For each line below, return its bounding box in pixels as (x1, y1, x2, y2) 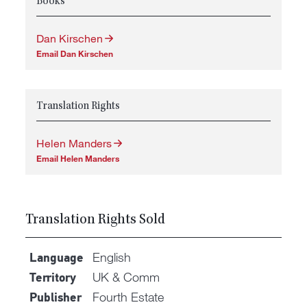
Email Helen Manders (36, 152, 120, 164)
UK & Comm (93, 269, 160, 284)
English (93, 249, 132, 265)
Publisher (29, 291, 82, 305)
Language (29, 251, 84, 265)
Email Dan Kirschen (36, 47, 114, 59)
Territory (29, 271, 77, 285)
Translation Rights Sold (25, 212, 166, 228)
